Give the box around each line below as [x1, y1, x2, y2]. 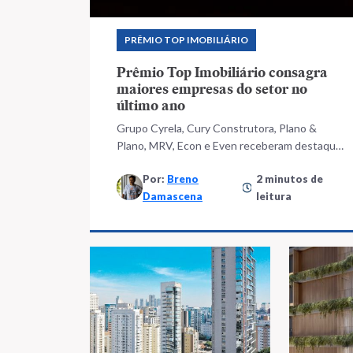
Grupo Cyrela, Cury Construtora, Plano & [117, 121, 317, 135]
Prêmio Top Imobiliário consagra [117, 61, 328, 82]
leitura [255, 189, 292, 203]
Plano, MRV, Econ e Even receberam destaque [117, 138, 342, 152]
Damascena [143, 189, 203, 203]
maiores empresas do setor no [117, 78, 307, 98]
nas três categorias [117, 155, 211, 169]
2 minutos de [255, 172, 323, 185]
